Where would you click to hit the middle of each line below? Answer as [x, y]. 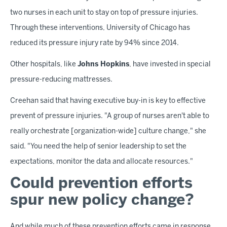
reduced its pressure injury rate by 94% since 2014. [94, 43]
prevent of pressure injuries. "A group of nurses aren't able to [110, 116]
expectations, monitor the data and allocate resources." [102, 162]
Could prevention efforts [101, 184]
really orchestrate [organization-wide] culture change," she [108, 131]
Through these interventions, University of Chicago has [100, 28]
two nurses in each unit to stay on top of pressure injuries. [104, 13]
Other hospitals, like [44, 65]
